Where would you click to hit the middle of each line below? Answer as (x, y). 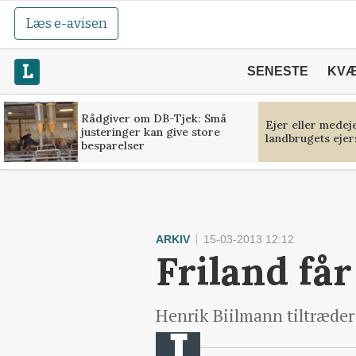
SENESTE (277, 71)
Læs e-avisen (67, 23)
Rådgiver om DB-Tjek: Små (154, 118)
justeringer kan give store (150, 132)
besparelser (112, 145)
